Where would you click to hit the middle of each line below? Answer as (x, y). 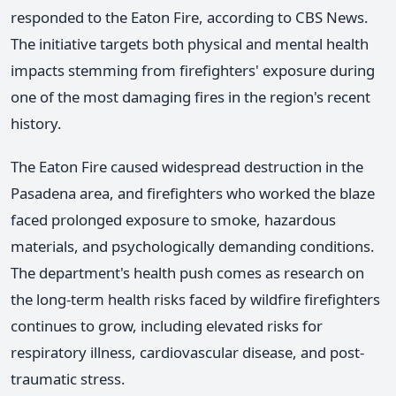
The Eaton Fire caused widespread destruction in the (187, 166)
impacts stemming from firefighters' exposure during (193, 70)
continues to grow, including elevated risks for (167, 325)
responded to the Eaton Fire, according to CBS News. (190, 17)
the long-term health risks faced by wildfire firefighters (195, 299)
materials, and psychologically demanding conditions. (193, 246)
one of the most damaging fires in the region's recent (190, 96)
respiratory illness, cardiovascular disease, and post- (187, 352)
